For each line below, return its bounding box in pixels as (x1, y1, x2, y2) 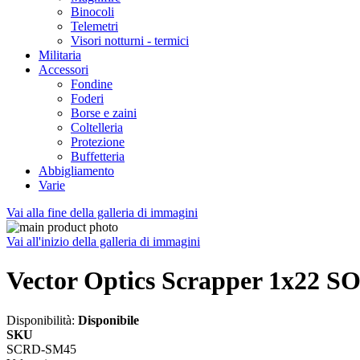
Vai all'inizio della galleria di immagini (6, 235, 200, 248)
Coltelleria (71, 121, 123, 134)
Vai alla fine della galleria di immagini (6, 206, 198, 219)
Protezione (71, 135, 125, 149)
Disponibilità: (6, 313, 78, 327)
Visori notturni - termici (71, 34, 189, 47)
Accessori (39, 63, 88, 76)
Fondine (71, 77, 112, 91)
